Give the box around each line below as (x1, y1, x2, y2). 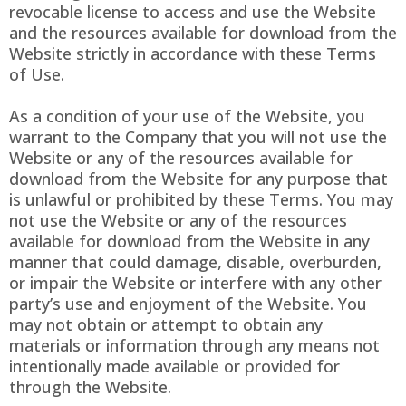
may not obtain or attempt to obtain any (9, 314, 323, 336)
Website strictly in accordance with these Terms (9, 43, 376, 65)
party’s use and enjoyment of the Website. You (9, 293, 367, 315)
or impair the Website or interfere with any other (9, 272, 382, 295)
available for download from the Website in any (9, 230, 370, 253)
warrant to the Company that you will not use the (9, 126, 387, 149)
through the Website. (9, 376, 171, 399)
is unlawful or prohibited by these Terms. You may (9, 188, 393, 211)
